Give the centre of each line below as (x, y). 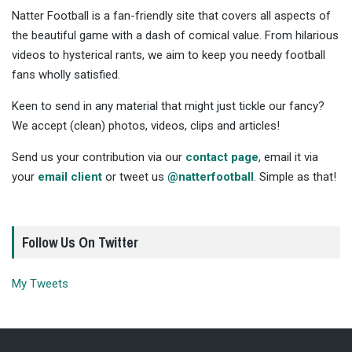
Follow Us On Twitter (80, 243)
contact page (222, 158)
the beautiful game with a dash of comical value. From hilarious (175, 36)
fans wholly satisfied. (66, 75)
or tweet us (135, 177)
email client (70, 177)
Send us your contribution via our (99, 158)
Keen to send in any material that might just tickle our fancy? (168, 106)
